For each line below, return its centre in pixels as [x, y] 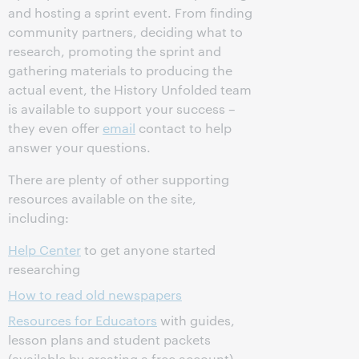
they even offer [55, 128]
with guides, [196, 320]
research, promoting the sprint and [115, 51]
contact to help [184, 128]
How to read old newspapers [95, 294]
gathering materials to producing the [120, 70]
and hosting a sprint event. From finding [130, 12]
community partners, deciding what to [125, 32]
